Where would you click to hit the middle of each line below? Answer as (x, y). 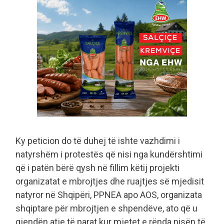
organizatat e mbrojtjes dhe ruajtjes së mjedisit (110, 181)
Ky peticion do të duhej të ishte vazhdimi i (98, 141)
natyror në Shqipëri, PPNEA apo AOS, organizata (109, 195)
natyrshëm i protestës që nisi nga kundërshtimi (109, 154)
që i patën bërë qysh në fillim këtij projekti (97, 168)
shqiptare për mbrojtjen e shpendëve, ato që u (106, 208)
